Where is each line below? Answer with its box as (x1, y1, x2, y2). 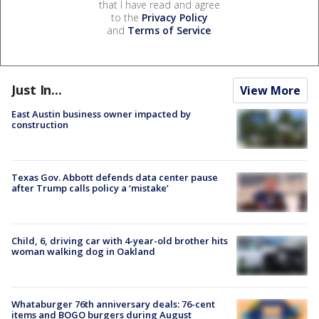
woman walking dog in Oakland (11, 245, 155, 258)
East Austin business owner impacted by (11, 107, 191, 120)
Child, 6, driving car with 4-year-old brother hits (11, 234, 228, 248)
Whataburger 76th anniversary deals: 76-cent (11, 298, 215, 311)
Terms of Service (127, 23, 211, 37)
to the (111, 10, 142, 24)
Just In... (11, 80, 62, 98)
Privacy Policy (142, 10, 208, 24)
